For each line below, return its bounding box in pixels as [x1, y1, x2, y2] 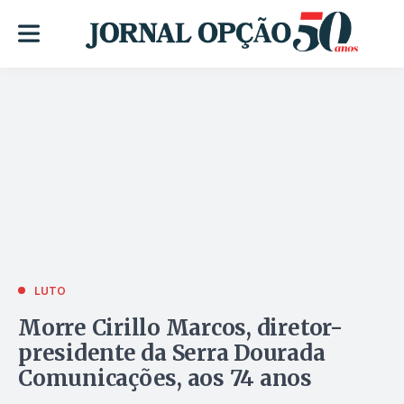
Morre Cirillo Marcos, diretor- [18, 313, 343, 342]
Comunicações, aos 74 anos [18, 363, 312, 392]
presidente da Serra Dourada [18, 338, 326, 367]
